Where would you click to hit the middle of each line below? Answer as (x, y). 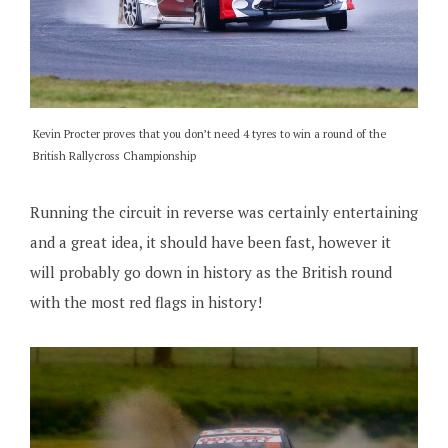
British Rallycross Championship (115, 156)
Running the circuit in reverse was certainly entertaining (223, 212)
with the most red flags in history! (145, 302)
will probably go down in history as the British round (210, 272)
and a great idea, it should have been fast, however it (210, 242)
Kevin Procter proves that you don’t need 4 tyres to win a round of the (210, 134)
